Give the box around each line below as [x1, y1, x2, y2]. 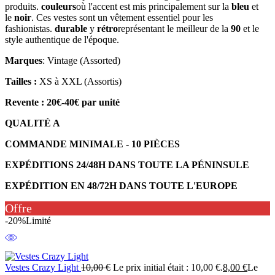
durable [55, 23, 87, 34]
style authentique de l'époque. [5, 34, 119, 45]
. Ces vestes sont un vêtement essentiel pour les [31, 12, 213, 23]
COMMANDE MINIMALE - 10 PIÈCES [5, 138, 180, 149]
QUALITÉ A [5, 117, 60, 128]
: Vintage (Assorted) [42, 55, 120, 66]
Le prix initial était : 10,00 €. [113, 261, 223, 273]
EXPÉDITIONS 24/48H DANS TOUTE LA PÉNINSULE [5, 159, 249, 170]
